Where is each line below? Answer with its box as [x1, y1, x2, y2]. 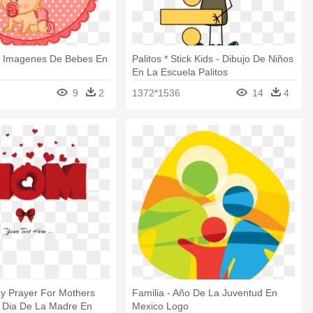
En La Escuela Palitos [132, 66, 228, 78]
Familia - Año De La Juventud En [132, 286, 278, 298]
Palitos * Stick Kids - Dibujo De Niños [132, 53, 294, 65]
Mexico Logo [132, 300, 189, 312]
